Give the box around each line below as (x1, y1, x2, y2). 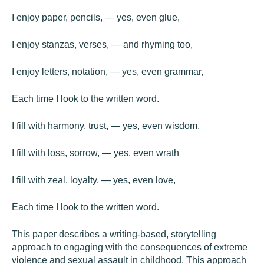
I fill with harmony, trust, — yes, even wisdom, (12, 121, 200, 131)
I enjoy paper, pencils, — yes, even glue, (12, 12, 180, 22)
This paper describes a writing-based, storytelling (12, 229, 216, 239)
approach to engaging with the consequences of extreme (12, 242, 247, 252)
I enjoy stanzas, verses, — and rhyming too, (12, 39, 193, 49)
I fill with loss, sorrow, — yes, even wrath (12, 148, 179, 158)
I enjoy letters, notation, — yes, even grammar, (12, 67, 203, 77)
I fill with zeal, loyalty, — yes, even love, (12, 175, 176, 185)
